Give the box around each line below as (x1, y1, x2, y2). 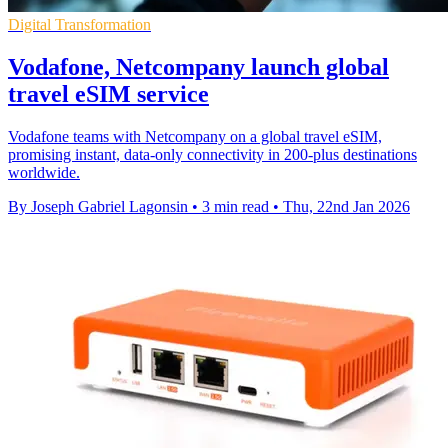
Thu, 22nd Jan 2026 (283, 197, 410, 215)
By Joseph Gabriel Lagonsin (8, 197, 188, 215)
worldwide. (8, 163, 80, 181)
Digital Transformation (8, 15, 151, 33)
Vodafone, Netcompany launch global (8, 53, 389, 80)
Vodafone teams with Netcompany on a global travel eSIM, (8, 127, 382, 145)
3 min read (202, 197, 269, 215)
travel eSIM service (8, 80, 209, 107)
